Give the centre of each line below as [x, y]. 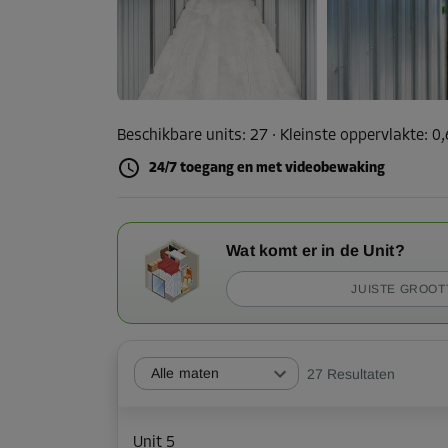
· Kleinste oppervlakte [346, 136]
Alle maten [185, 373]
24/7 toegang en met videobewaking [267, 169]
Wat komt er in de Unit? [315, 251]
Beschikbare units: [181, 136]
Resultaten [361, 373]
